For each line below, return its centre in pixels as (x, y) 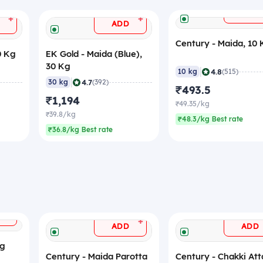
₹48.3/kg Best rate (210, 119)
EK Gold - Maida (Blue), (94, 54)
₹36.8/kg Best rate (80, 130)
